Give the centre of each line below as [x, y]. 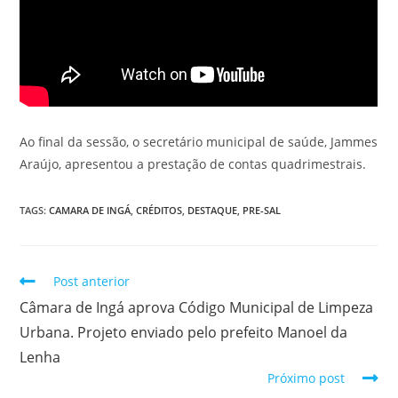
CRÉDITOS [159, 211]
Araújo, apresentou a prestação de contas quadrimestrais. [193, 164]
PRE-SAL [262, 211]
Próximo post [306, 378]
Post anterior [92, 282]
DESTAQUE [213, 211]
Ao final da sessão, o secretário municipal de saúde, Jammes [199, 142]
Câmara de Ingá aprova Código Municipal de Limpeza [197, 308]
